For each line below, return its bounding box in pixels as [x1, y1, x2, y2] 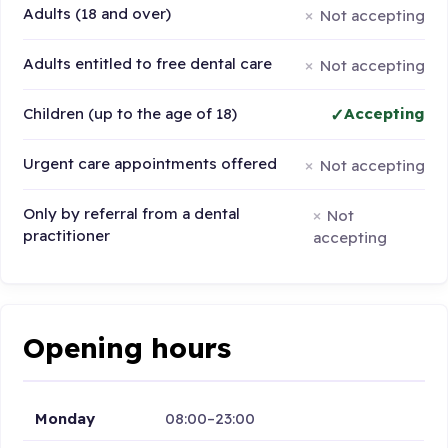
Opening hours [23, 330, 231, 366]
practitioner [23, 226, 111, 246]
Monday [35, 408, 96, 428]
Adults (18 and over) [23, 4, 172, 24]
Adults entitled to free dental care [23, 54, 273, 74]
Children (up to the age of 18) [23, 104, 238, 124]
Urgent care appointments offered [23, 154, 278, 174]
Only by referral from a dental [23, 204, 241, 224]
